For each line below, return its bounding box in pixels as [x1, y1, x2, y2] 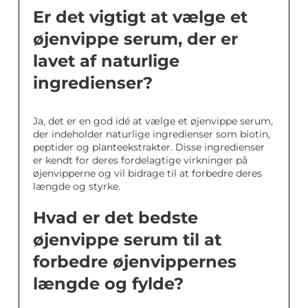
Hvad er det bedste [33, 208, 198, 228]
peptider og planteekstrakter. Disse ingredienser [33, 141, 265, 154]
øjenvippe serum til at [33, 230, 221, 250]
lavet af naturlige [33, 51, 179, 71]
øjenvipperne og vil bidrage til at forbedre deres [33, 167, 262, 180]
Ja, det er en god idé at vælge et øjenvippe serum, [33, 115, 273, 128]
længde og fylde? [33, 274, 184, 294]
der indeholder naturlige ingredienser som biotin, [33, 128, 270, 141]
